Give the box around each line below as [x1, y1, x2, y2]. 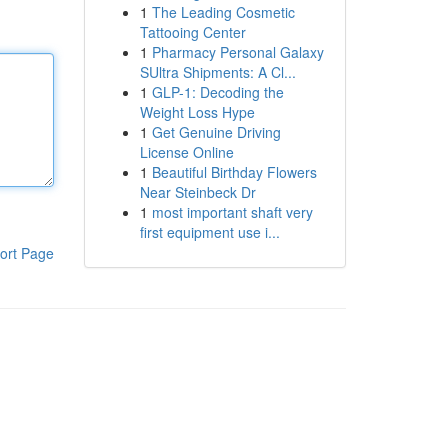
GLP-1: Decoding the [151, 82, 284, 102]
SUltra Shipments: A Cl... [139, 62, 296, 82]
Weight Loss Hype [139, 102, 255, 122]
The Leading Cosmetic [151, 2, 295, 22]
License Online [139, 142, 234, 162]
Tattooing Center [139, 22, 246, 42]
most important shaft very [151, 202, 313, 222]
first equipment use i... [139, 222, 280, 242]
